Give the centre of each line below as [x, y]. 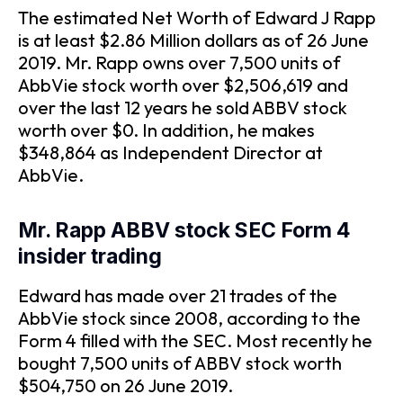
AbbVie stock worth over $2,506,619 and [183, 85]
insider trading [90, 256]
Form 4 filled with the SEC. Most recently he [195, 341]
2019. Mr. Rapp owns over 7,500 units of [179, 63]
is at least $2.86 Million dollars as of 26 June [193, 40]
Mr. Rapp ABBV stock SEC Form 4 [184, 230]
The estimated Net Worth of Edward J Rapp [197, 18]
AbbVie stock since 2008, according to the [189, 318]
